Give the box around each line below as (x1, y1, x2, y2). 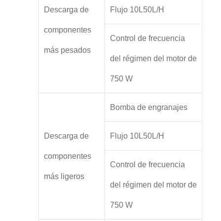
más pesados (43, 46, 91, 55)
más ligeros (43, 172, 84, 181)
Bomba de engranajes (110, 103, 187, 112)
